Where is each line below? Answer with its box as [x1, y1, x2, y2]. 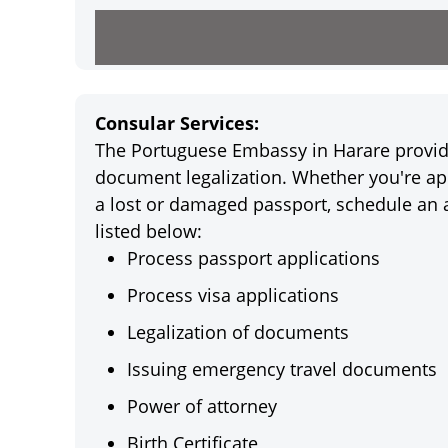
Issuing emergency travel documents [127, 357, 437, 381]
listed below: [95, 219, 202, 243]
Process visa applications [127, 283, 339, 307]
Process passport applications [127, 246, 380, 270]
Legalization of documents [127, 320, 349, 344]
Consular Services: [95, 111, 259, 135]
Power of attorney [127, 394, 277, 418]
